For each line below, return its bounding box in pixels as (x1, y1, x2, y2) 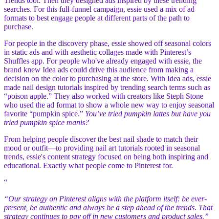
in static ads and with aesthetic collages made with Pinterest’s (4, 48, 191, 57)
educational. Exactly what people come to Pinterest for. (4, 161, 175, 170)
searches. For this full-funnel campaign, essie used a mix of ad (4, 5, 195, 14)
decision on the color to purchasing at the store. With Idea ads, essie (4, 74, 211, 83)
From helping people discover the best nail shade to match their (4, 135, 198, 144)
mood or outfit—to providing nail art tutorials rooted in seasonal (4, 144, 200, 153)
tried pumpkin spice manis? (4, 118, 91, 127)
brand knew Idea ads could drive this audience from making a (4, 66, 194, 74)
